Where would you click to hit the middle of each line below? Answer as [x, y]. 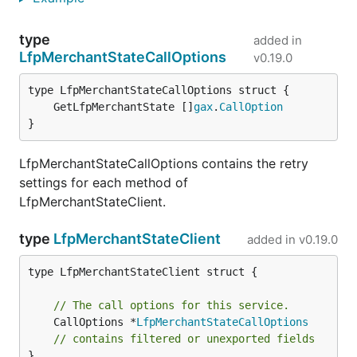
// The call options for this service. [171, 305]
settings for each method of [104, 182]
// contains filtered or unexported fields [184, 339]
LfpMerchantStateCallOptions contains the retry [164, 163]
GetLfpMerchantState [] [124, 107]
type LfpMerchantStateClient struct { [143, 272]
